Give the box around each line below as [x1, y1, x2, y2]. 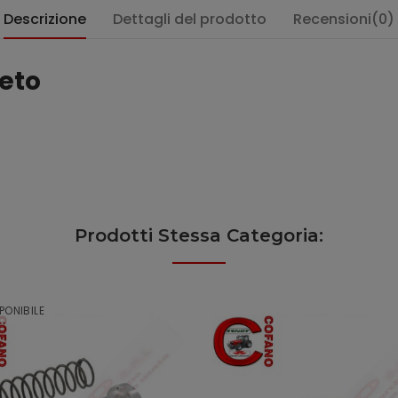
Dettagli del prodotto [113, 9, 267, 29]
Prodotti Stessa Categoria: [75, 225, 323, 246]
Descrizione [4, 9, 86, 29]
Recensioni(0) [293, 9, 394, 29]
